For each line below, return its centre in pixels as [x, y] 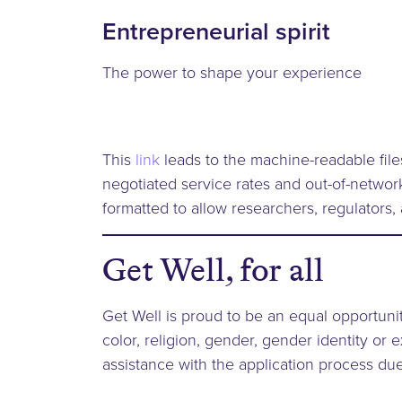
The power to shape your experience [232, 71]
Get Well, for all [213, 269]
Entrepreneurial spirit [216, 31]
